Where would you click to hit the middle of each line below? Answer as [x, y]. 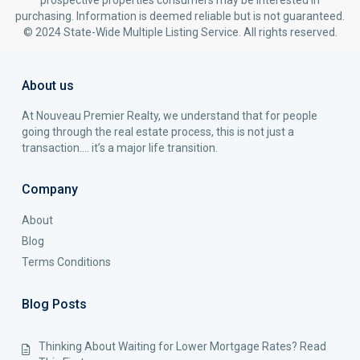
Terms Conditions [66, 262]
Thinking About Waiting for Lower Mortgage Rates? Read [182, 346]
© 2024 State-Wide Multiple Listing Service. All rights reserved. [180, 32]
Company [50, 189]
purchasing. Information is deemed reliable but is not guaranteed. [180, 16]
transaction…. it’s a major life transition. [120, 148]
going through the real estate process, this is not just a [158, 132]
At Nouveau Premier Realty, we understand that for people [170, 116]
